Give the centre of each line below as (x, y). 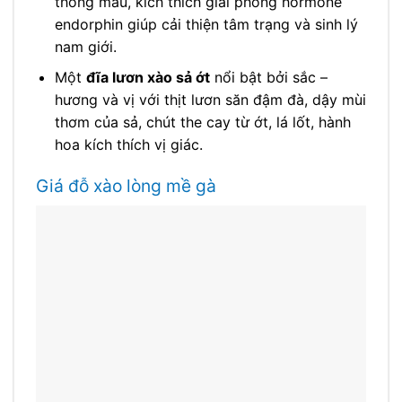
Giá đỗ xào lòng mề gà (126, 186)
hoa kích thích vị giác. (128, 145)
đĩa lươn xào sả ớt (148, 78)
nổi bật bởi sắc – (268, 78)
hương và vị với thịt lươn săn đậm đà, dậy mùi (210, 100)
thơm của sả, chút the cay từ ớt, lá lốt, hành (202, 122)
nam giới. (85, 46)
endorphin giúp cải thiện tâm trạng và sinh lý (206, 24)
